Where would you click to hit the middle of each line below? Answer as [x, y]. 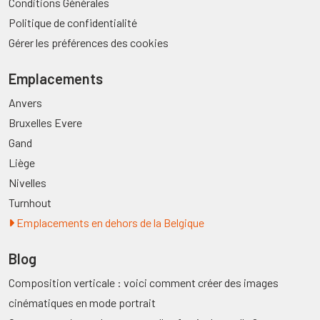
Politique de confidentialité [73, 22]
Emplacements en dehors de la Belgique [109, 222]
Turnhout [30, 202]
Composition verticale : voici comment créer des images [144, 282]
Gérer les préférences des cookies [89, 42]
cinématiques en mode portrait [82, 302]
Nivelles [27, 182]
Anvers [25, 102]
